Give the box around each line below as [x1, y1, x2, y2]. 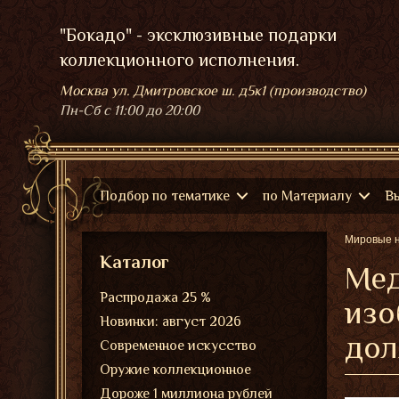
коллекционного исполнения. [60, 50, 299, 69]
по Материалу [263, 188, 352, 204]
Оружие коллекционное [100, 362, 251, 378]
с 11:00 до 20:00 [103, 102, 199, 118]
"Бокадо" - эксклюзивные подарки [60, 25, 337, 45]
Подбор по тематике [100, 188, 230, 204]
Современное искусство [100, 338, 256, 354]
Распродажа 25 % [100, 289, 211, 305]
